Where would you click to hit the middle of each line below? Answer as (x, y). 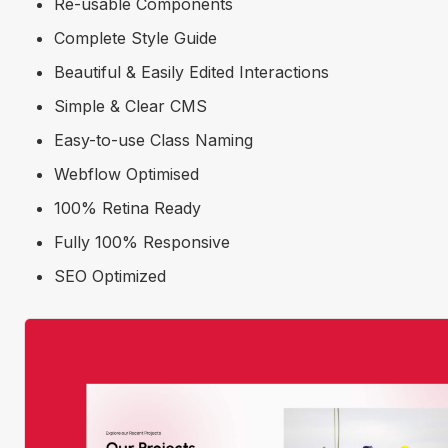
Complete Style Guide (135, 37)
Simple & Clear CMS (130, 105)
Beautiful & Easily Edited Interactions (191, 71)
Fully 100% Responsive (142, 241)
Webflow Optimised (126, 173)
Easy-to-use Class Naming (153, 139)
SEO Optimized (110, 275)
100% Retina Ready (127, 207)
